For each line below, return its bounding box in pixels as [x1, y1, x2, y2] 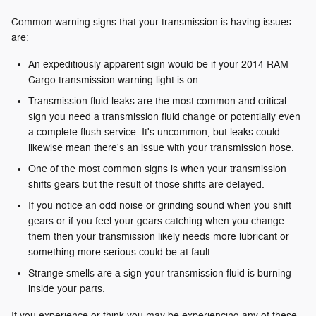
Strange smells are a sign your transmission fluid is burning [28, 267, 291, 279]
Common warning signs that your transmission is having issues [11, 16, 291, 28]
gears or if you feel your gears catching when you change [28, 214, 284, 227]
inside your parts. [28, 282, 105, 295]
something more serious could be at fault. [28, 245, 213, 258]
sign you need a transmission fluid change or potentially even [28, 110, 300, 123]
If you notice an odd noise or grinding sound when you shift [28, 199, 291, 212]
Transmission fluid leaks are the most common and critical [28, 95, 286, 107]
